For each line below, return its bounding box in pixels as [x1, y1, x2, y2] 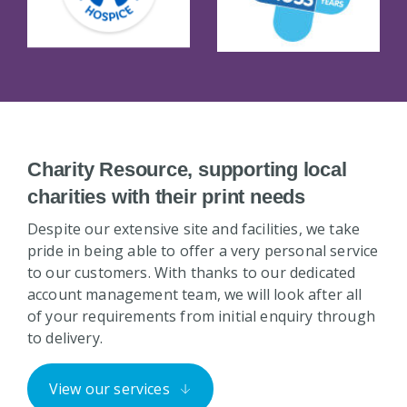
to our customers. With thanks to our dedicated [27, 263, 356, 283]
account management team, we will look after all [27, 284, 362, 305]
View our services [49, 379, 170, 400]
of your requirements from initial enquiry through [27, 306, 375, 327]
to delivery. [27, 328, 103, 349]
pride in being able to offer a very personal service [27, 241, 379, 262]
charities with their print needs [27, 185, 305, 209]
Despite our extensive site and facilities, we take [27, 219, 361, 240]
